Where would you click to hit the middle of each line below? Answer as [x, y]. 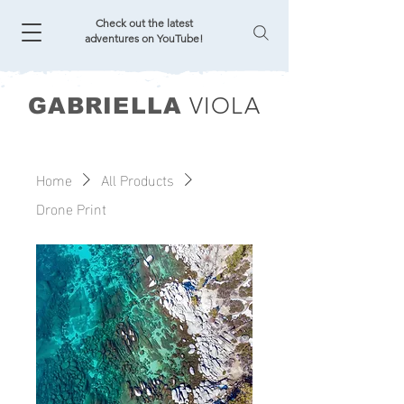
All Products [138, 179]
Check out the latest [144, 23]
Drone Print [71, 208]
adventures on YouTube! [144, 38]
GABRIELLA [105, 106]
